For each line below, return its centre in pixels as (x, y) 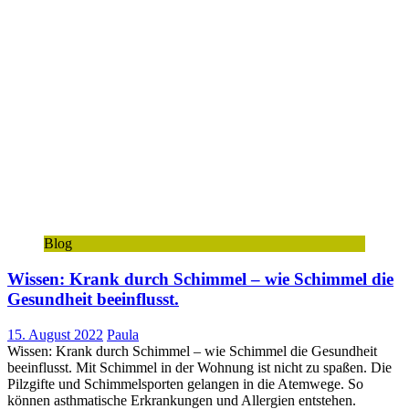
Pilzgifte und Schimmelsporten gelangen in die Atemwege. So (185, 383)
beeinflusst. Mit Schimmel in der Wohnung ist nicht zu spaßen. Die (199, 367)
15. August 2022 (55, 334)
